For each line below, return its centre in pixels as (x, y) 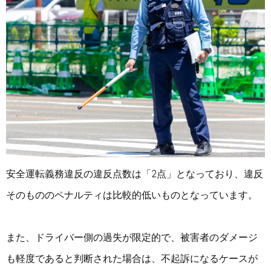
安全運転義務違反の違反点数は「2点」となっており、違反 (135, 173)
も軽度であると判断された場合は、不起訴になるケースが (132, 258)
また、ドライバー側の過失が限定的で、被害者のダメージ (132, 237)
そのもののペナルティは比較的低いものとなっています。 (132, 194)
